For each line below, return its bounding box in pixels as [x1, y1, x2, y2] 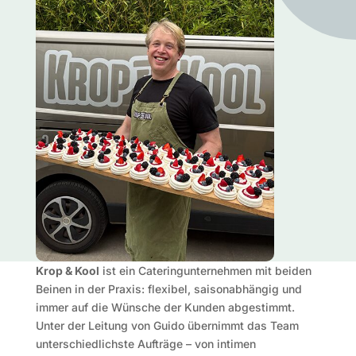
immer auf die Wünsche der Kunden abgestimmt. [35, 300, 295, 314]
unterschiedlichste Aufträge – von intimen [35, 337, 256, 350]
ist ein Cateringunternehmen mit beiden [99, 264, 311, 277]
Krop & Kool [35, 264, 99, 277]
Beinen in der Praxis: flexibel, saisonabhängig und [35, 282, 302, 296]
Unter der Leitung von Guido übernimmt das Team [35, 319, 299, 332]
